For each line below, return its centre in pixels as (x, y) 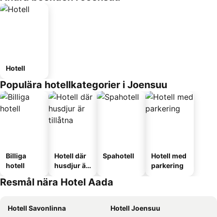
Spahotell (118, 156)
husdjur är (71, 165)
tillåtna (66, 175)
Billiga (16, 156)
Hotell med (169, 156)
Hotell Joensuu (135, 208)
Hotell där (70, 156)
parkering (167, 165)
